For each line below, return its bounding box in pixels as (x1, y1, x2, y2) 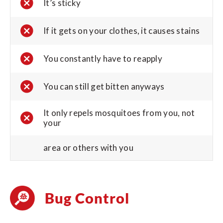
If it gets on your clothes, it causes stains (43, 25, 200, 36)
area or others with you (43, 142, 133, 153)
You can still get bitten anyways (43, 81, 165, 92)
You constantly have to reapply (43, 53, 162, 64)
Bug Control (45, 189, 129, 207)
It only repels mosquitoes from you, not (43, 108, 195, 118)
